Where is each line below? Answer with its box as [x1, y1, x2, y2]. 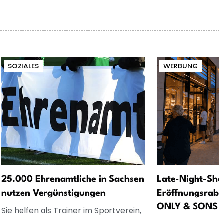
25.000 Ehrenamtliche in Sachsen [1, 175, 144, 184]
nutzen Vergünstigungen [1, 188, 106, 197]
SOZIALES [7, 61, 39, 71]
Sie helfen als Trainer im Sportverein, [1, 204, 141, 216]
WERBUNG [163, 61, 198, 71]
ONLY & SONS [157, 202, 218, 211]
